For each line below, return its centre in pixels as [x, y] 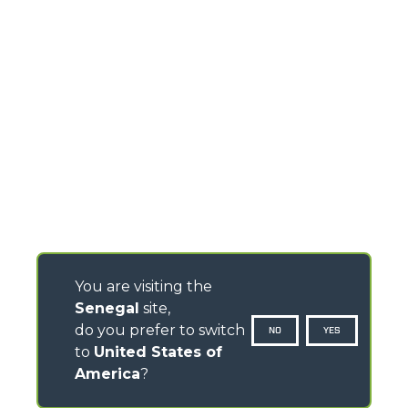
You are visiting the [143, 286]
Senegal [107, 308]
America [107, 374]
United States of [158, 352]
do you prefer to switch [160, 330]
